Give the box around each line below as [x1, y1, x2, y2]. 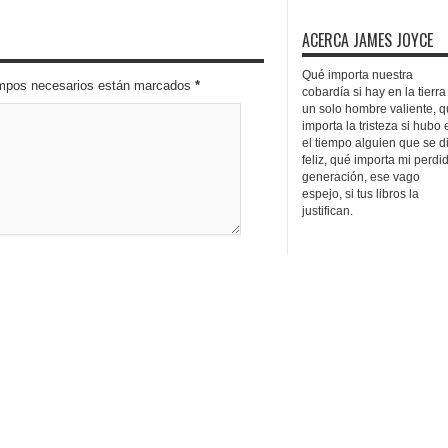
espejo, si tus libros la [302, 187, 419, 201]
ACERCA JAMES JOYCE [302, 28, 433, 52]
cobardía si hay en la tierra [302, 85, 446, 99]
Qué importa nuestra [302, 68, 413, 82]
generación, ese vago [302, 170, 420, 184]
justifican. [302, 204, 353, 218]
